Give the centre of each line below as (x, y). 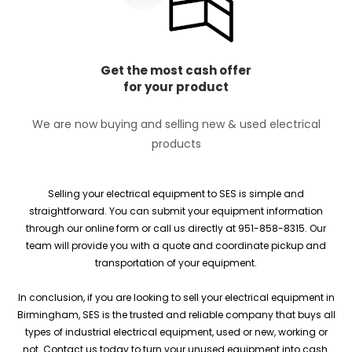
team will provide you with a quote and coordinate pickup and (176, 245)
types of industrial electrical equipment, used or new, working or (176, 332)
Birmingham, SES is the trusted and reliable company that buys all (176, 314)
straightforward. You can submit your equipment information (176, 211)
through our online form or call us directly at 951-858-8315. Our (176, 228)
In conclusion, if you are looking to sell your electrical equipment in (176, 297)
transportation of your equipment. (176, 262)
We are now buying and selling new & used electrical (176, 124)
